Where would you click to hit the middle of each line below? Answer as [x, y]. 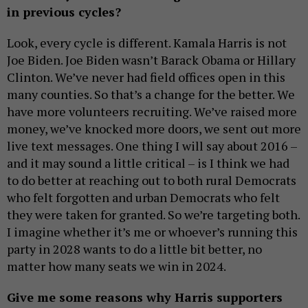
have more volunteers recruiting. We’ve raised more [152, 112]
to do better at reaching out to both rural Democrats [152, 180]
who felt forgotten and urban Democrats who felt [143, 198]
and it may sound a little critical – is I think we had [148, 163]
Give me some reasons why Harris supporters [145, 297]
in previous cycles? [64, 12]
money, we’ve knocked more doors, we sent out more [154, 129]
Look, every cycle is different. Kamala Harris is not [147, 43]
